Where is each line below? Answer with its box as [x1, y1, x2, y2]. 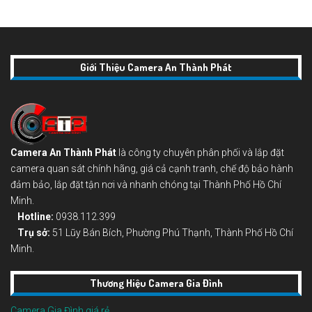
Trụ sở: [17, 226, 50, 238]
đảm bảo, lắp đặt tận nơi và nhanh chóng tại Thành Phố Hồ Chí [10, 178, 281, 190]
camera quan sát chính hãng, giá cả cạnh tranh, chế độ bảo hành [10, 162, 293, 174]
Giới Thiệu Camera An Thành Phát [80, 61, 232, 75]
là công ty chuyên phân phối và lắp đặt [116, 146, 284, 158]
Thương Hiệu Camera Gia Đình [89, 276, 223, 290]
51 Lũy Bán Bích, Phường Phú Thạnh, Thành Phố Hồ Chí [50, 226, 293, 238]
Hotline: [17, 210, 54, 222]
